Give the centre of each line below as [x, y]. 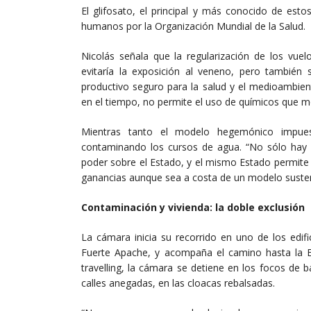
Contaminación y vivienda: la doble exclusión [193, 208]
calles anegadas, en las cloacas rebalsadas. [178, 283]
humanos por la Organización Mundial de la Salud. [193, 26]
